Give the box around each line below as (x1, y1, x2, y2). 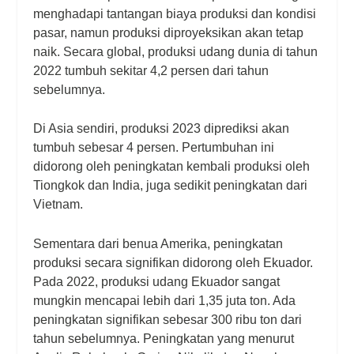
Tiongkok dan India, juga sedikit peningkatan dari (33, 179, 308, 193)
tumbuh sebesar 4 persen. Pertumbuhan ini (33, 141, 275, 155)
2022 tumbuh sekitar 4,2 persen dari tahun (33, 63, 269, 77)
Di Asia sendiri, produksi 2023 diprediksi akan (33, 122, 290, 136)
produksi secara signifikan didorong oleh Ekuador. (33, 255, 314, 269)
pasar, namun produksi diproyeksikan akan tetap (33, 25, 304, 40)
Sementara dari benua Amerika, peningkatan (33, 236, 284, 250)
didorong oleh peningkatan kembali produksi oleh (33, 160, 311, 174)
